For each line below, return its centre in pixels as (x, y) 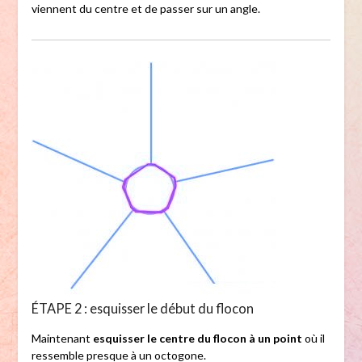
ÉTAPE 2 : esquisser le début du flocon (142, 309)
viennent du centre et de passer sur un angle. (145, 9)
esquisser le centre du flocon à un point (197, 339)
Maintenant (62, 339)
